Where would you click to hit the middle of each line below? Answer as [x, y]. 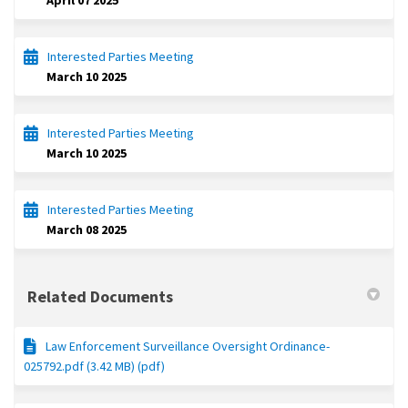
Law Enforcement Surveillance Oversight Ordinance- [188, 347]
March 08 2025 [87, 230]
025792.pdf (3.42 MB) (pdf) [94, 367]
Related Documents [100, 297]
